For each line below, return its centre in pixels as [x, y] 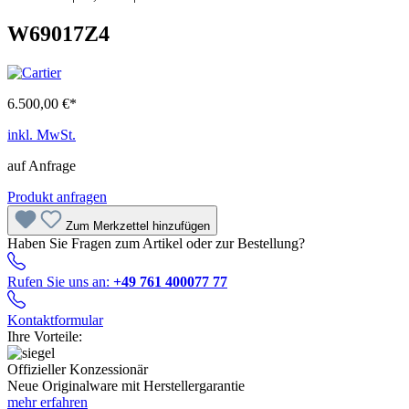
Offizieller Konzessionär [78, 369]
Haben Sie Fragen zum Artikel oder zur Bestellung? [156, 243]
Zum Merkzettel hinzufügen [138, 225]
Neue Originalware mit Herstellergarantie [126, 385]
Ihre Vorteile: [45, 336]
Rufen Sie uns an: [60, 281]
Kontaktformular [55, 320]
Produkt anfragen [57, 196]
